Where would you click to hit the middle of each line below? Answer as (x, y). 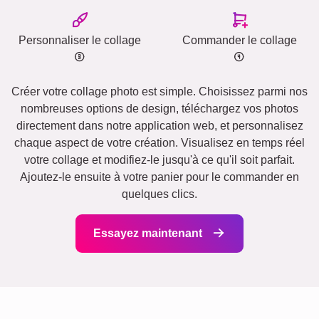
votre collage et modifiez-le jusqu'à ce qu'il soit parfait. (159, 160)
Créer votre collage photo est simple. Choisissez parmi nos (159, 92)
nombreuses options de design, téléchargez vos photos (159, 109)
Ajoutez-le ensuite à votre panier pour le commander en (159, 177)
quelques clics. (159, 194)
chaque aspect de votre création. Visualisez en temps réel (159, 143)
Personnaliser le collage (80, 41)
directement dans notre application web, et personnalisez (159, 126)
